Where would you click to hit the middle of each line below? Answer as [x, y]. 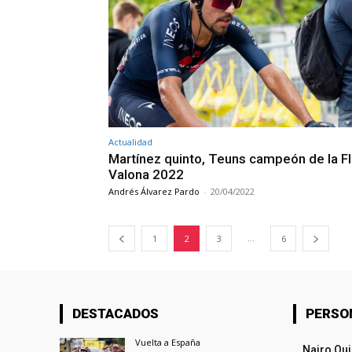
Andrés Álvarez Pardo [154, 192]
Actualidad [130, 142]
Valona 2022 [146, 175]
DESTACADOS [115, 314]
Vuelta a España [168, 343]
